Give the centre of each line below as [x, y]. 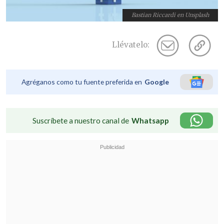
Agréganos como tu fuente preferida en [82, 82]
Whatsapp [150, 121]
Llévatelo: [131, 45]
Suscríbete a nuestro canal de [81, 121]
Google [157, 82]
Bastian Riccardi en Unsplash [170, 15]
